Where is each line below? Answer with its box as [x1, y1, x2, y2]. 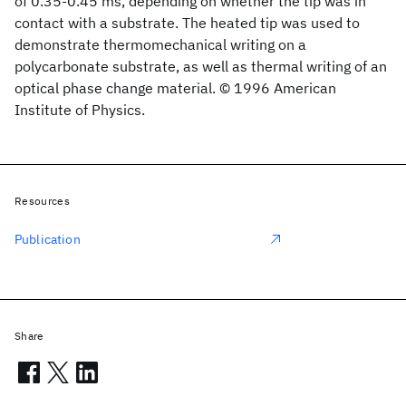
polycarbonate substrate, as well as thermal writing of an [14, 57, 387, 75]
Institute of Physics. [14, 101, 145, 119]
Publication [14, 231, 81, 247]
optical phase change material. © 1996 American [14, 79, 336, 97]
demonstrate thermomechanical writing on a [14, 35, 306, 53]
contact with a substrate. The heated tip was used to [14, 14, 360, 32]
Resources [14, 194, 70, 208]
